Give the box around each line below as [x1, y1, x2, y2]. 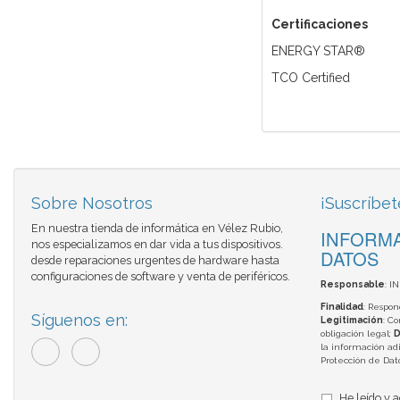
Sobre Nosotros [31, 194, 153, 213]
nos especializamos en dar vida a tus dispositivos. [31, 237, 283, 252]
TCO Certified [271, 71, 350, 86]
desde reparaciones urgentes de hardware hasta [31, 254, 279, 268]
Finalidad [320, 302, 363, 312]
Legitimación [320, 315, 383, 326]
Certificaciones [271, 17, 368, 32]
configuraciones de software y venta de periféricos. [31, 270, 290, 284]
